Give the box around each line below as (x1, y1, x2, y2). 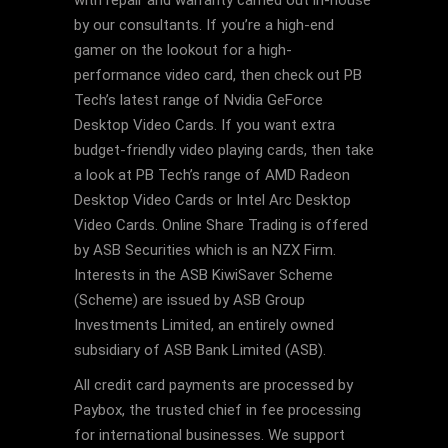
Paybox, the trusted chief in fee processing (74, 401, 361, 419)
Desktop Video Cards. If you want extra (74, 116, 335, 134)
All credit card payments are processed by (74, 376, 353, 394)
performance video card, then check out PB (74, 66, 362, 84)
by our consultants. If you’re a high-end (74, 16, 334, 34)
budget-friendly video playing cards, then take (74, 141, 374, 159)
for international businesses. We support (74, 426, 345, 444)
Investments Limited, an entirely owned (74, 316, 334, 334)
